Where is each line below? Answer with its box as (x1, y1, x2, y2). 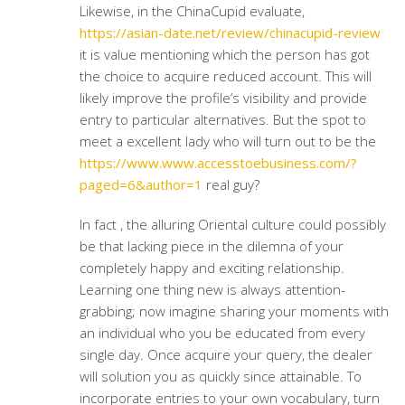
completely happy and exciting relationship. (79, 259, 344, 277)
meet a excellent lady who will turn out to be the (79, 132, 376, 150)
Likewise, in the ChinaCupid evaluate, (79, 2, 305, 20)
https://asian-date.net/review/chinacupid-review (79, 24, 381, 42)
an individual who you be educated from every (79, 324, 365, 342)
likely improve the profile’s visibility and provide (79, 89, 367, 107)
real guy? (202, 175, 259, 193)
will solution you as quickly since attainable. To (79, 367, 362, 385)
